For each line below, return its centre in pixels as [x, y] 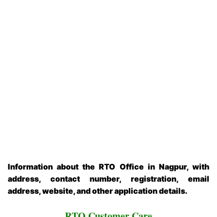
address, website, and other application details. [98, 191]
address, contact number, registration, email [108, 179]
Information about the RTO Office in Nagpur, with [108, 167]
